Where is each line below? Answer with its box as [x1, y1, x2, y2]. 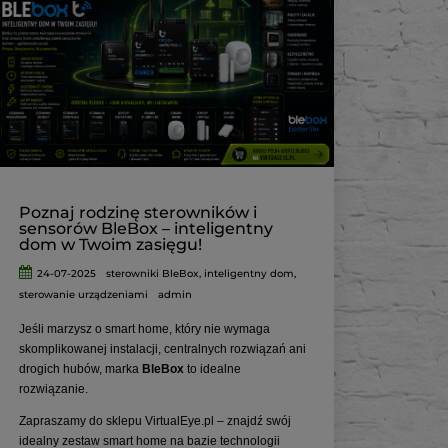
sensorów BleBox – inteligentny [19, 219, 274, 239]
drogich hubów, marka [19, 362, 143, 377]
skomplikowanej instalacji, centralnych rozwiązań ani [19, 342, 307, 357]
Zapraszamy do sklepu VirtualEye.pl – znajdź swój [19, 414, 292, 429]
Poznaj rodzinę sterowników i [19, 203, 258, 223]
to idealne [184, 362, 242, 377]
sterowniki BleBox [105, 267, 199, 281]
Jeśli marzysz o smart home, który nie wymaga [19, 322, 271, 337]
